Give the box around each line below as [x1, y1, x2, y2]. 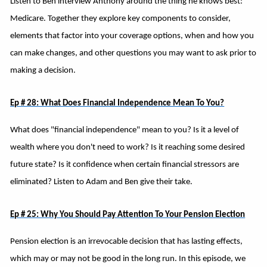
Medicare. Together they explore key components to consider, [10, 14, 231, 23]
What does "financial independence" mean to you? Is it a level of [10, 125, 240, 135]
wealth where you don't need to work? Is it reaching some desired [10, 142, 246, 152]
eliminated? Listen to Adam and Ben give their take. [10, 177, 193, 187]
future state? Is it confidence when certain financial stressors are [10, 160, 240, 169]
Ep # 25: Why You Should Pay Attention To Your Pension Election [10, 210, 246, 219]
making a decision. [10, 66, 76, 75]
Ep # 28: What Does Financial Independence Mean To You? [10, 98, 225, 108]
